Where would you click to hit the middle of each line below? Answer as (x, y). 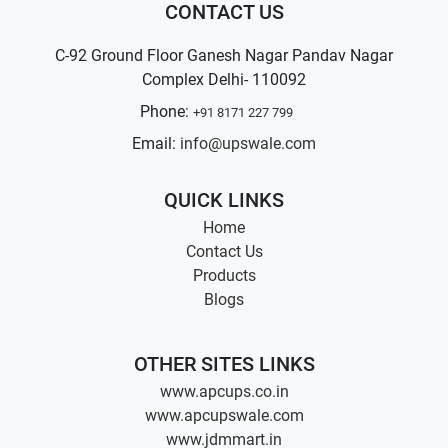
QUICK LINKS (224, 200)
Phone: (166, 112)
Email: (154, 144)
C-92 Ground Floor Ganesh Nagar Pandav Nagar (224, 56)
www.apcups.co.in (224, 392)
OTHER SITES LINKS (224, 364)
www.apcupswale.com (224, 416)
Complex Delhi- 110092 (224, 80)
